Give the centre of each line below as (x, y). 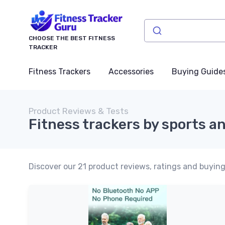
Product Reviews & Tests (79, 111)
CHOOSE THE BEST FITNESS (72, 38)
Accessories (131, 71)
